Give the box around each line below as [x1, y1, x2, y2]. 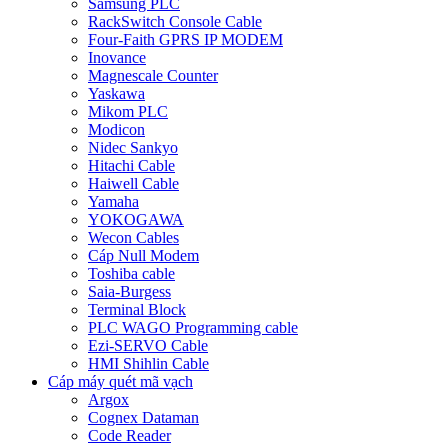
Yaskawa [88, 84, 145, 102]
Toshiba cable [88, 264, 175, 282]
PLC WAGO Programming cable [88, 318, 298, 336]
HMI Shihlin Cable [88, 354, 209, 372]
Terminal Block [88, 300, 186, 318]
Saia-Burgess [88, 282, 171, 300]
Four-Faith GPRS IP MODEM [88, 30, 283, 48]
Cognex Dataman [88, 408, 199, 426]
